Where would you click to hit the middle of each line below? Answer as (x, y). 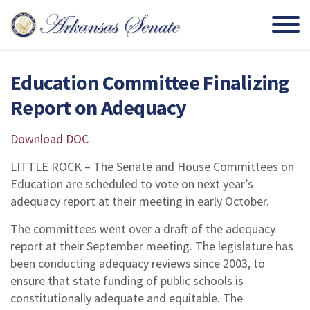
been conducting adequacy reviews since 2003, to (138, 263)
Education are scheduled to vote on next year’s (132, 184)
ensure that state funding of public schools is (127, 281)
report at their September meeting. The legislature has (152, 246)
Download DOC (49, 139)
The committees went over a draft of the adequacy (143, 229)
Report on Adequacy (99, 107)
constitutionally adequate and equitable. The (127, 298)
